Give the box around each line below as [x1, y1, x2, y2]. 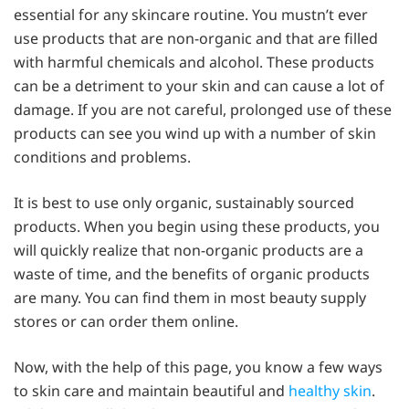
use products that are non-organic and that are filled [14, 28, 378, 49]
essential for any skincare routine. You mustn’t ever [14, 5, 368, 26]
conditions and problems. [14, 147, 191, 168]
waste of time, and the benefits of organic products [14, 264, 370, 285]
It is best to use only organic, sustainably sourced [14, 193, 354, 214]
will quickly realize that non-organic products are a [14, 240, 363, 261]
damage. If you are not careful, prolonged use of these [14, 100, 392, 121]
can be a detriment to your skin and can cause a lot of [14, 76, 384, 97]
